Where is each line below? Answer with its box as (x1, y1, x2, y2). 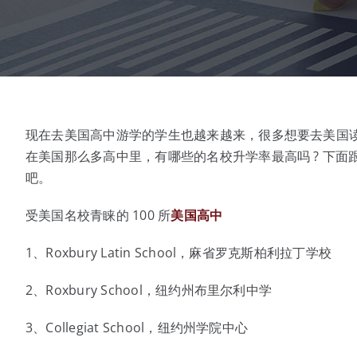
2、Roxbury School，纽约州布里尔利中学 (25, 281, 273, 299)
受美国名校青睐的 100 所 (25, 206, 171, 224)
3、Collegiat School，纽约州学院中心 (25, 319, 249, 336)
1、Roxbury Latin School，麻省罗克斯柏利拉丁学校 (25, 244, 332, 261)
